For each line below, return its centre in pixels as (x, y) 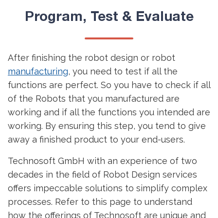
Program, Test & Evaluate (109, 17)
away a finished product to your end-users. (96, 139)
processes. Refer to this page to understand (100, 202)
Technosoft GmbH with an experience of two (102, 161)
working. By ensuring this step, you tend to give (107, 126)
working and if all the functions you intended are (109, 112)
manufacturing (38, 71)
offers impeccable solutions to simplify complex (108, 188)
